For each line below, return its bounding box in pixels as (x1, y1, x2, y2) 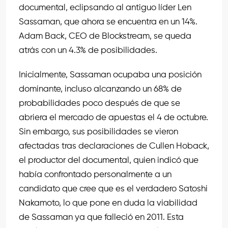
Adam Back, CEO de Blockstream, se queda (19, 32, 191, 41)
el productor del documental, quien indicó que (19, 156, 198, 165)
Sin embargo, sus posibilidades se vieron (19, 128, 178, 137)
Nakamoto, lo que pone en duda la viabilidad (19, 199, 197, 208)
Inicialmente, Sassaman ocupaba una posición (19, 71, 202, 80)
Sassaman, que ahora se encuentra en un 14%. (19, 18, 197, 27)
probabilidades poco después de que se (19, 99, 180, 108)
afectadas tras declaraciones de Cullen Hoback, (19, 142, 209, 151)
